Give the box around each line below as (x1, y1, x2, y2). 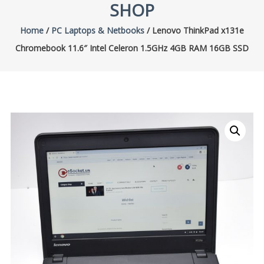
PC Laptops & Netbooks (51, 25, 144, 36)
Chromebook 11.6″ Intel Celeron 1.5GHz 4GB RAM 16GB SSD (15, 42, 249, 54)
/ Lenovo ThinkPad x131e (144, 25, 244, 36)
